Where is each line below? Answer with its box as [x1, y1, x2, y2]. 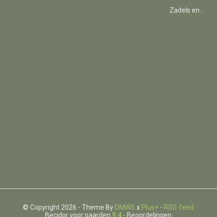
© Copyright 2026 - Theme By [23, 203, 115, 211]
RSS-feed [164, 203, 194, 211]
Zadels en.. [170, 6, 203, 14]
